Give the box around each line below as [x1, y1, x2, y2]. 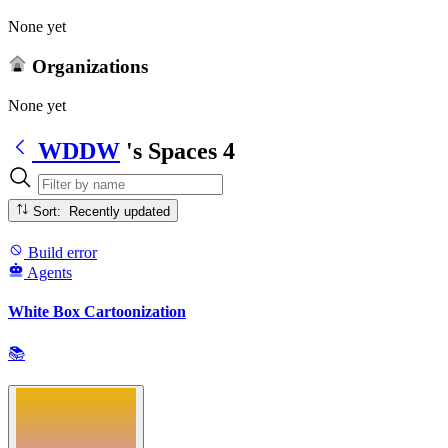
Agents [27, 263, 72, 281]
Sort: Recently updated [69, 203, 171, 219]
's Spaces [126, 137, 217, 164]
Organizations [26, 56, 148, 78]
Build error [24, 243, 97, 261]
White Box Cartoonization [8, 302, 186, 320]
